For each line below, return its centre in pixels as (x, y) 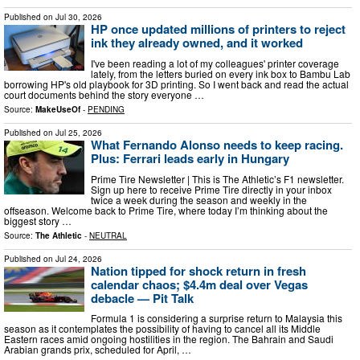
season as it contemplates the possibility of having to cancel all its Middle (162, 329)
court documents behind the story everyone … (104, 94)
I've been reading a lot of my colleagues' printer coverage (215, 63)
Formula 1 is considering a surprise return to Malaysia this (217, 318)
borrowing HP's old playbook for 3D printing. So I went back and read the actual (176, 84)
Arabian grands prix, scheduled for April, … (98, 350)
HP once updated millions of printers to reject (218, 29)
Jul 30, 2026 (79, 17)
